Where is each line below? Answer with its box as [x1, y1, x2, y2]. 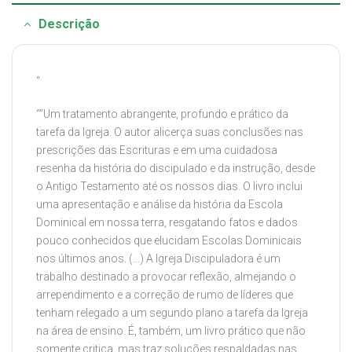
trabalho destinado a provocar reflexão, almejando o [36, 270, 296, 284]
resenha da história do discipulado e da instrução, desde [36, 162, 315, 175]
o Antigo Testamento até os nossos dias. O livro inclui [36, 180, 302, 193]
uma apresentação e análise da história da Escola [36, 198, 283, 211]
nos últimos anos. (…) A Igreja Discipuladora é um [36, 252, 280, 266]
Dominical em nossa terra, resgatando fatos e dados [36, 216, 298, 229]
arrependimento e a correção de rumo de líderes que [36, 288, 293, 302]
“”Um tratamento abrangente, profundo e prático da [36, 108, 288, 121]
